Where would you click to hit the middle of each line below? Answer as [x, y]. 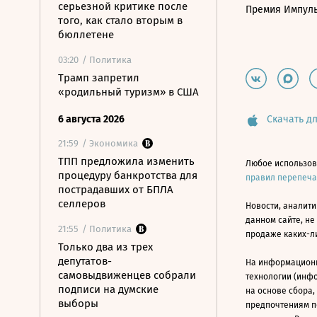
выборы [78, 304]
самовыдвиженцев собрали [127, 275]
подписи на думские [108, 289]
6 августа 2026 [91, 119]
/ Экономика [110, 143]
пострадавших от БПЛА [116, 190]
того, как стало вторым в [120, 21]
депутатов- [85, 261]
